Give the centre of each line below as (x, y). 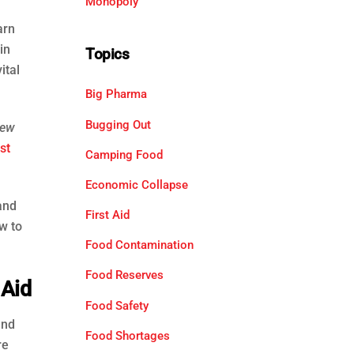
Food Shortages (127, 335)
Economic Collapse (136, 185)
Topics (107, 55)
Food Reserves (124, 275)
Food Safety (117, 305)
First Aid (107, 215)
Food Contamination (139, 245)
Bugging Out (118, 124)
